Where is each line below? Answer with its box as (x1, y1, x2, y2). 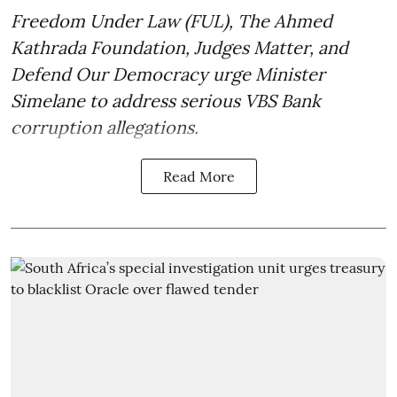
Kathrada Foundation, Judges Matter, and (11, 36, 348, 59)
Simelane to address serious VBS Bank (11, 90, 321, 113)
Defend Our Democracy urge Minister (11, 63, 325, 86)
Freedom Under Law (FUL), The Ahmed (11, 10, 332, 33)
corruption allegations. (11, 116, 198, 139)
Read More (162, 167, 235, 186)
